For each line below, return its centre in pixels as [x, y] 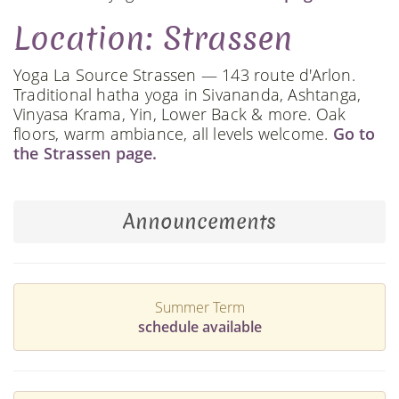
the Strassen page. [85, 153]
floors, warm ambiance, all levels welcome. [173, 133]
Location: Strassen [153, 38]
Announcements [199, 221]
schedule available [199, 326]
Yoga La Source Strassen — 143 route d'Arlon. [184, 74]
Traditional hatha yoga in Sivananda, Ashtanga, [187, 94]
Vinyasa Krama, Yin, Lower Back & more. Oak [180, 114]
